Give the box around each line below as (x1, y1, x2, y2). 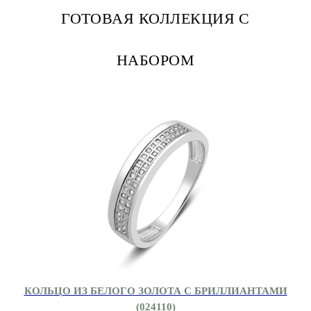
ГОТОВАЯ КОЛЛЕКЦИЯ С (61, 9, 250, 27)
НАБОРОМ (116, 51, 195, 69)
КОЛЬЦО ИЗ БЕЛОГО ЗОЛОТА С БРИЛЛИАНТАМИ (24, 284, 287, 296)
